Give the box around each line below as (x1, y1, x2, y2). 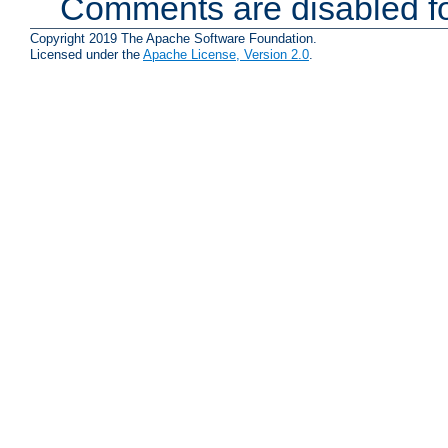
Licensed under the (30, 47, 143, 63)
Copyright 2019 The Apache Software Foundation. (30, 31, 317, 47)
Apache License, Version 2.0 (143, 47, 309, 63)
